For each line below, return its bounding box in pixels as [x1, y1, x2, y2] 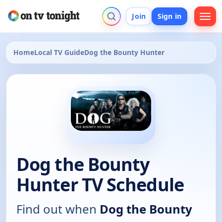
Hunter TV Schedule [16, 172, 184, 197]
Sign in [158, 11, 181, 21]
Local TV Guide [34, 48, 84, 57]
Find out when [16, 201, 100, 218]
